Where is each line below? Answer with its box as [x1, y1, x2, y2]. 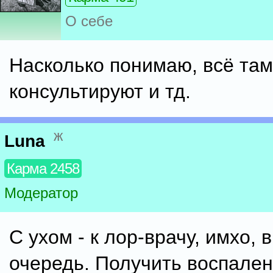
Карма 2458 [7, 160, 79, 177]
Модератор [4, 185, 78, 202]
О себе [65, 13, 113, 30]
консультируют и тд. [9, 80, 191, 102]
